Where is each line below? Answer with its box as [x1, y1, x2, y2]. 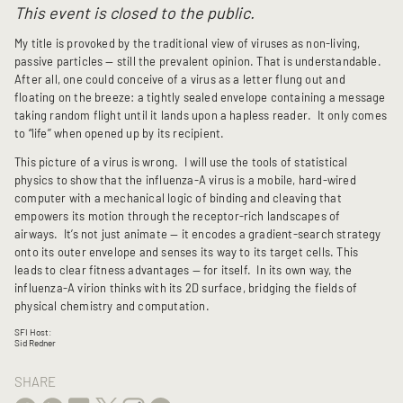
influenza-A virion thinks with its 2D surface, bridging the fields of [14, 281, 358, 296]
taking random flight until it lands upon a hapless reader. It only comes [14, 107, 388, 122]
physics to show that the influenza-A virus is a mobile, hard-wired [14, 173, 356, 188]
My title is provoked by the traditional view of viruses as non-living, [14, 35, 361, 50]
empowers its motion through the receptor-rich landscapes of [14, 209, 341, 224]
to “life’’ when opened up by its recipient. [14, 125, 228, 140]
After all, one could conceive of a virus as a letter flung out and [14, 71, 345, 86]
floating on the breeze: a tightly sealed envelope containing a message [14, 89, 386, 104]
